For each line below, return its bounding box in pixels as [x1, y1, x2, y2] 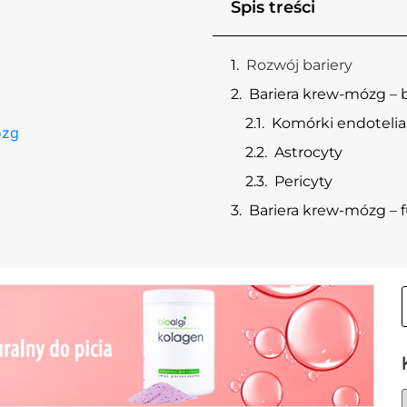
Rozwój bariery [246, 55, 352, 74]
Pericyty [274, 172, 333, 190]
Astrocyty [274, 143, 342, 161]
